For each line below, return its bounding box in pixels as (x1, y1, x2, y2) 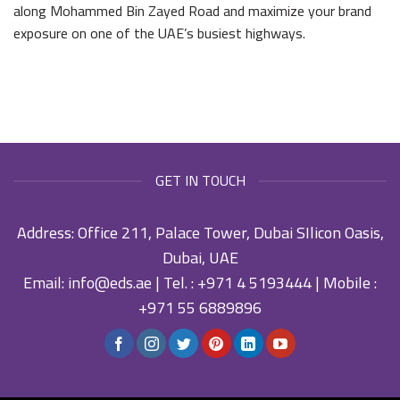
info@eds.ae (68, 268, 152, 298)
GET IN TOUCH (154, 167, 246, 195)
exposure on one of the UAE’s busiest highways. (13, 19, 305, 46)
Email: (23, 268, 68, 298)
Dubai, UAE (162, 243, 238, 273)
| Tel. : (152, 268, 197, 298)
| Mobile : (312, 268, 377, 298)
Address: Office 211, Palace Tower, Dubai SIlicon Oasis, (16, 218, 384, 248)
